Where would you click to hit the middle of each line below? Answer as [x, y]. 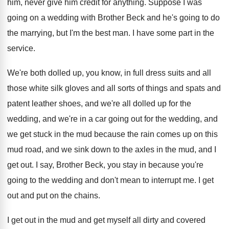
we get [19, 134]
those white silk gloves [48, 88]
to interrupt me [168, 180]
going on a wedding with [51, 18]
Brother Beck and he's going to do [159, 18]
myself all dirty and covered [156, 220]
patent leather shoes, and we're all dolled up [87, 104]
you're [192, 165]
